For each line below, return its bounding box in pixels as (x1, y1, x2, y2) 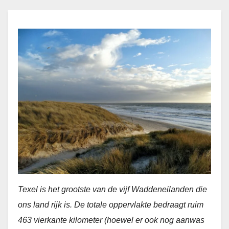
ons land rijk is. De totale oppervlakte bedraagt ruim (18, 200, 203, 209)
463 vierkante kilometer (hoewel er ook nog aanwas (18, 215, 204, 224)
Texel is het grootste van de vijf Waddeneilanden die (18, 185, 207, 194)
